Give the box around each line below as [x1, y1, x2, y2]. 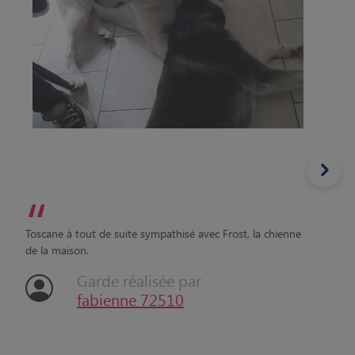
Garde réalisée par [76, 269, 201, 291]
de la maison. [25, 242, 89, 258]
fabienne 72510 [76, 288, 184, 310]
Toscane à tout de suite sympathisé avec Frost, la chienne [25, 226, 301, 241]
